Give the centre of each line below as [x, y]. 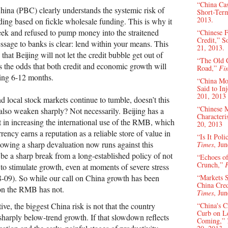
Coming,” [212, 220]
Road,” [208, 68]
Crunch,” [211, 164]
